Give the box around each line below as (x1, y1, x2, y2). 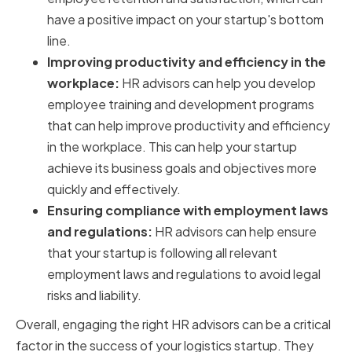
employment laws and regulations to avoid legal (47, 266, 321, 283)
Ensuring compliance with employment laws (47, 202, 328, 219)
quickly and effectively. (47, 181, 181, 198)
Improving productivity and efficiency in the (47, 53, 326, 71)
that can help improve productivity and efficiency (47, 117, 330, 134)
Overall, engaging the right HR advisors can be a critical (16, 316, 331, 333)
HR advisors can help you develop (119, 75, 316, 92)
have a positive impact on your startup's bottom (47, 11, 324, 28)
